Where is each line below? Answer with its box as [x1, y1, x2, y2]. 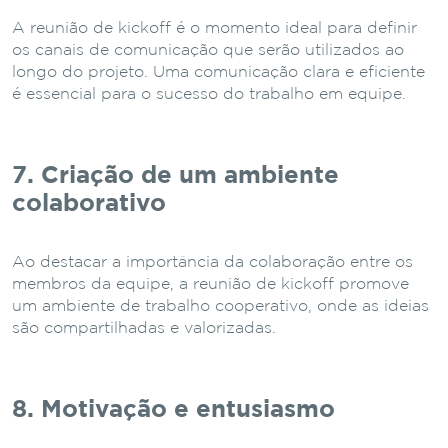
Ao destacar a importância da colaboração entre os [12, 254, 413, 270]
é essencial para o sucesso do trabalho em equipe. [12, 86, 406, 102]
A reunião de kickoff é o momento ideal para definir [12, 20, 417, 36]
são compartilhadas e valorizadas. [12, 320, 276, 336]
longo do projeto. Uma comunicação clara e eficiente [12, 64, 425, 80]
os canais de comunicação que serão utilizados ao [12, 42, 404, 58]
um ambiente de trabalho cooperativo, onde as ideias [12, 298, 429, 314]
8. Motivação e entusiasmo [12, 398, 335, 421]
